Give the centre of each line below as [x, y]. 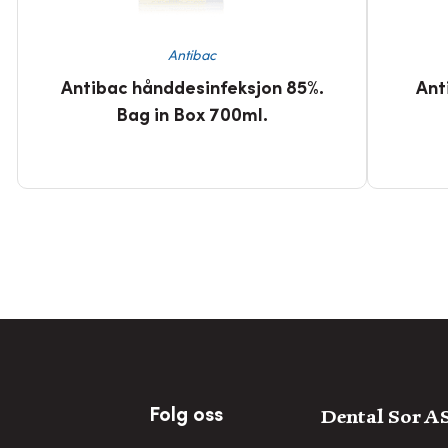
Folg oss [185, 417]
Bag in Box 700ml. [192, 117]
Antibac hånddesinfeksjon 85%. [192, 90]
